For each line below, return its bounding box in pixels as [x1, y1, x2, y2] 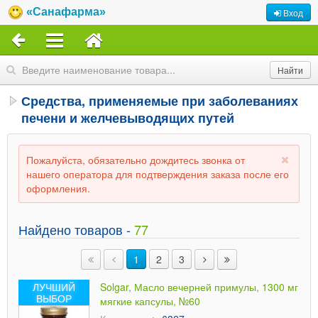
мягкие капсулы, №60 [100, 294, 200, 308]
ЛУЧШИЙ [33, 280, 75, 294]
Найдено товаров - [18, 220, 134, 238]
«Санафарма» [26, 6, 106, 18]
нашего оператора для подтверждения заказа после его [26, 167, 289, 181]
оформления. [26, 181, 90, 195]
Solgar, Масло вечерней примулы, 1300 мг [100, 280, 298, 294]
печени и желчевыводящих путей [21, 109, 234, 127]
